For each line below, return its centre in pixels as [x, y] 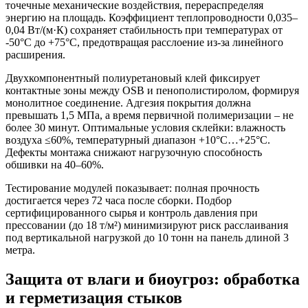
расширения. [35, 55]
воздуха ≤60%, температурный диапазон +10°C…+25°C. [138, 140]
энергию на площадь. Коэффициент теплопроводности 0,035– [152, 18]
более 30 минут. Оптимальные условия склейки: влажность [145, 128]
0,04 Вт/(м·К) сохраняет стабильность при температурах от [144, 30]
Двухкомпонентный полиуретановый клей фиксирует [133, 78]
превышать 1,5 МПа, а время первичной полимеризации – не [150, 115]
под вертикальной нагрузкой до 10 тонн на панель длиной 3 [147, 238]
